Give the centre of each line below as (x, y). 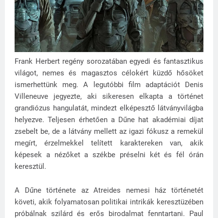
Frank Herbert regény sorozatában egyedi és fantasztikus (109, 61)
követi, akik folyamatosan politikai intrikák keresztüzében (109, 202)
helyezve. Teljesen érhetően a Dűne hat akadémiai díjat (109, 119)
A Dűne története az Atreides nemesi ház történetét (109, 190)
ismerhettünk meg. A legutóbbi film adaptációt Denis (109, 84)
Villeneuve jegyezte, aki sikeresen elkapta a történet (109, 96)
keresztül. (31, 166)
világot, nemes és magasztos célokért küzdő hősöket (109, 73)
